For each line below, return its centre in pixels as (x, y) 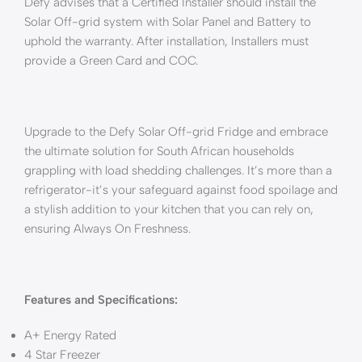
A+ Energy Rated (70, 335)
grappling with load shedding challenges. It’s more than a (178, 170)
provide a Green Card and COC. (111, 61)
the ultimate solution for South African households (159, 151)
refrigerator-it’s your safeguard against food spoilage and (181, 190)
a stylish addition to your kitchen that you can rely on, (169, 209)
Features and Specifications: (101, 300)
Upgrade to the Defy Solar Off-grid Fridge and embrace (176, 132)
